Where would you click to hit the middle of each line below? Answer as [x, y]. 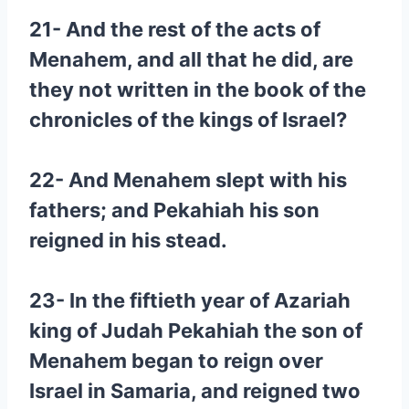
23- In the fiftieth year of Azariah [190, 300]
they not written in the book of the [198, 89]
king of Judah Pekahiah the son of [196, 330]
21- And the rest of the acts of [175, 29]
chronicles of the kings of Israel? [188, 120]
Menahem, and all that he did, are [191, 59]
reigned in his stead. [128, 240]
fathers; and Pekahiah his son [174, 210]
